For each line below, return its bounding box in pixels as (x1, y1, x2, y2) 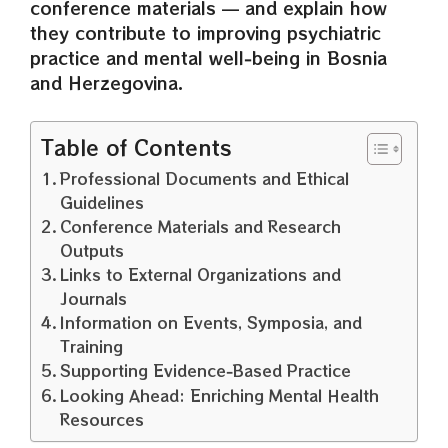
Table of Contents (41, 131, 232, 162)
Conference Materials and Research (60, 214, 342, 237)
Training (60, 334, 124, 357)
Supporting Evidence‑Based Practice (60, 358, 352, 381)
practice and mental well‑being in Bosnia (30, 45, 387, 70)
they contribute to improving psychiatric (30, 20, 381, 45)
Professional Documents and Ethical (60, 166, 350, 189)
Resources (60, 407, 145, 430)
